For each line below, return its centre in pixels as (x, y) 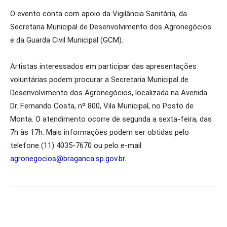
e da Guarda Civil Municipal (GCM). (67, 40)
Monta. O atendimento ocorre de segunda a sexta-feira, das (111, 119)
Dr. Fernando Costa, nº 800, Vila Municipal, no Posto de (102, 106)
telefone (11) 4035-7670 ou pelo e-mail (76, 145)
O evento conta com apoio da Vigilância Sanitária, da (99, 14)
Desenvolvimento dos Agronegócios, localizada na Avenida (109, 93)
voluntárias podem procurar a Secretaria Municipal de (99, 80)
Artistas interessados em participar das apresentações (103, 66)
